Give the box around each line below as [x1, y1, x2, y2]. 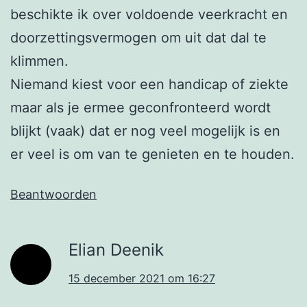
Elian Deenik [69, 240, 164, 260]
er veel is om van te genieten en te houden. [10, 146, 295, 163]
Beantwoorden [10, 187, 97, 202]
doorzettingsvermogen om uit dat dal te [10, 29, 267, 47]
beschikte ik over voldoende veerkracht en [10, 6, 288, 23]
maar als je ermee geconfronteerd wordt [10, 99, 271, 116]
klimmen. [10, 53, 69, 70]
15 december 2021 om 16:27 [69, 271, 215, 286]
